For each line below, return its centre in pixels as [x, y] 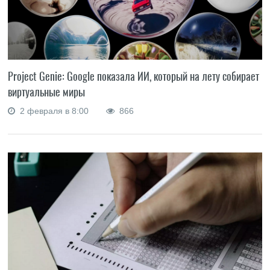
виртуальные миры [47, 92]
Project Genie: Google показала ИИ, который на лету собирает [134, 76]
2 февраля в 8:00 [53, 111]
